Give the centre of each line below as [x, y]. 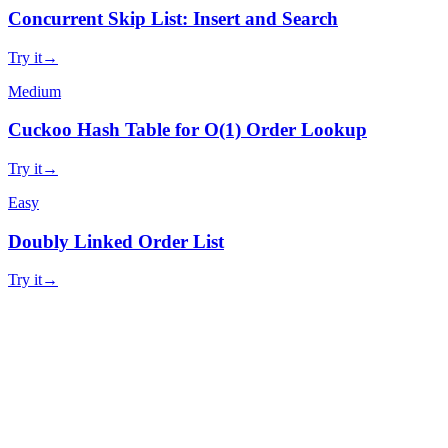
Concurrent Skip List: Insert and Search [173, 18]
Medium [34, 91]
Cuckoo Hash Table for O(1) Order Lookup [187, 130]
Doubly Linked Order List [116, 241]
